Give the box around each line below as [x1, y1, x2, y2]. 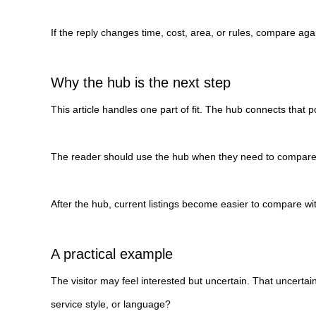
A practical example [51, 246, 173, 262]
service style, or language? [51, 298, 171, 310]
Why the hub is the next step [51, 75, 231, 91]
